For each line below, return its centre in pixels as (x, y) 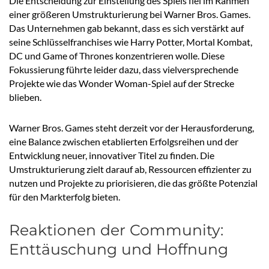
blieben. (25, 97)
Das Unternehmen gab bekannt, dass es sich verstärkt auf (126, 28)
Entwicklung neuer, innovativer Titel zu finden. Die (112, 156)
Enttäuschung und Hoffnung (119, 249)
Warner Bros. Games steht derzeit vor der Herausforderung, (131, 128)
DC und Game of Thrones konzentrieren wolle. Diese (117, 56)
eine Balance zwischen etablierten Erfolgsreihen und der (124, 142)
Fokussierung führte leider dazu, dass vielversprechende (124, 70)
